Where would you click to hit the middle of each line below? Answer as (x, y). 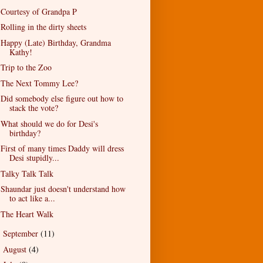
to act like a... (32, 198)
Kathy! (21, 52)
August (16, 249)
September (21, 234)
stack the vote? (33, 108)
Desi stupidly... (34, 158)
